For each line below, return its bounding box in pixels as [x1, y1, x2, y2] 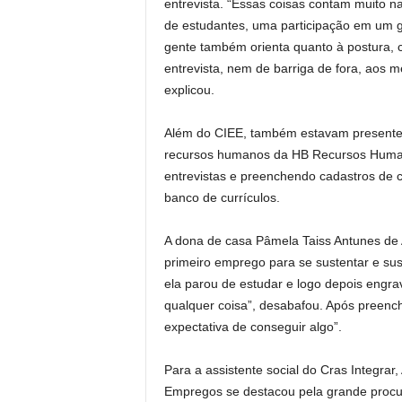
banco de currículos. [163, 189, 280, 205]
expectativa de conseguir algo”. [163, 319, 342, 334]
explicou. [163, 82, 214, 97]
